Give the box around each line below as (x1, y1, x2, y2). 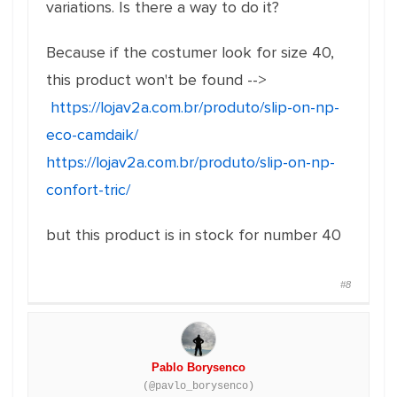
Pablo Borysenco (152, 361, 245, 374)
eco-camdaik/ (46, 125, 138, 144)
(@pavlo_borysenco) (143, 380, 254, 393)
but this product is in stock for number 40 (46, 225, 341, 245)
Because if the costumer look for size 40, (46, 43, 334, 62)
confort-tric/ (46, 180, 130, 199)
